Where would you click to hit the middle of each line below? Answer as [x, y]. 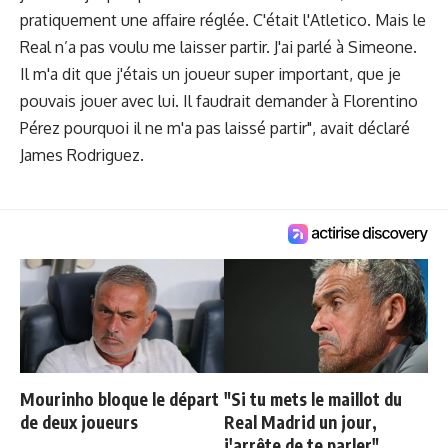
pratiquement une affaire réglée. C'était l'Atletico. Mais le [223, 19]
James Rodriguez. [82, 154]
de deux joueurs [79, 422]
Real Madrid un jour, [300, 422]
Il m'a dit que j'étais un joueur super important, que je [210, 73]
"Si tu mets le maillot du [313, 399]
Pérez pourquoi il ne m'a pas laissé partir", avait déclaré [215, 127]
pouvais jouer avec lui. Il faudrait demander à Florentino [219, 100]
